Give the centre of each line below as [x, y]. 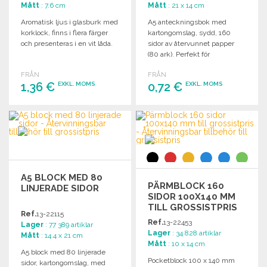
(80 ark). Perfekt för [179, 54]
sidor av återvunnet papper [191, 43]
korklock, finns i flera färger [64, 32]
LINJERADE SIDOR [60, 188]
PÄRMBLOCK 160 [186, 186]
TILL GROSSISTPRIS [193, 207]
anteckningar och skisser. [189, 65]
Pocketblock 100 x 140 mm [192, 260]
